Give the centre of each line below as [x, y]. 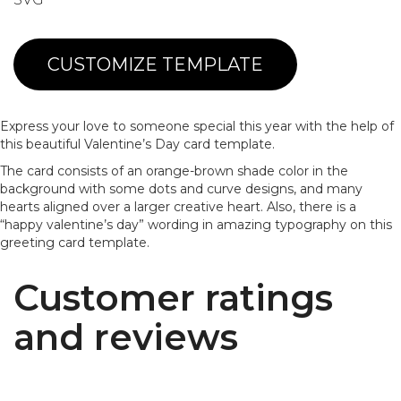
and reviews [126, 337]
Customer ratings [173, 297]
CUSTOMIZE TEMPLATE [155, 64]
